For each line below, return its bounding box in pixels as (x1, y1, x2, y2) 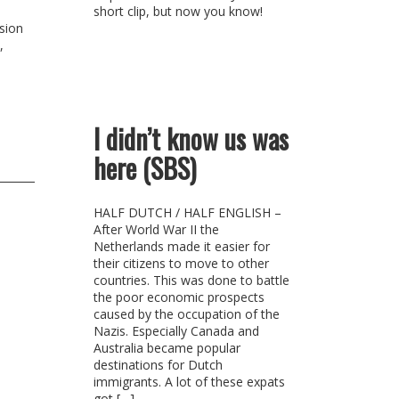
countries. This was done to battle (93, 272, 289, 289)
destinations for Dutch (93, 356, 223, 373)
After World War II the (93, 221, 219, 238)
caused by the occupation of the (93, 305, 280, 322)
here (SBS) (93, 148, 196, 188)
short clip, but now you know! (93, 3, 263, 20)
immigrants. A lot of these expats (93, 373, 285, 390)
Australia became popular (93, 339, 240, 356)
